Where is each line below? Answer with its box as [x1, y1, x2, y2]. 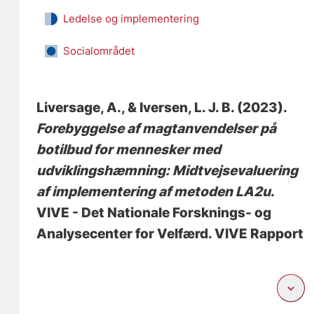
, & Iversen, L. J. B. [121, 99, 235, 116]
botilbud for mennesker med [36, 141, 221, 158]
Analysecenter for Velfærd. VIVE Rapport [36, 225, 304, 242]
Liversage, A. [36, 99, 122, 116]
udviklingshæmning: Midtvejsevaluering [36, 162, 299, 179]
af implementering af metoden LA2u [36, 183, 271, 200]
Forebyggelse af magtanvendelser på [36, 120, 277, 137]
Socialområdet [63, 43, 135, 57]
